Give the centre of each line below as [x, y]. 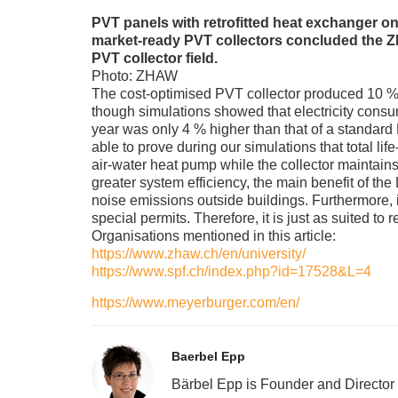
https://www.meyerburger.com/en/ [195, 302]
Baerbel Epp [208, 356]
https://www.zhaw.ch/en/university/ [198, 253]
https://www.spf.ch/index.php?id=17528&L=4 [231, 271]
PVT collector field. [154, 58]
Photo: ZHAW [134, 76]
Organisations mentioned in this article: [213, 235]
